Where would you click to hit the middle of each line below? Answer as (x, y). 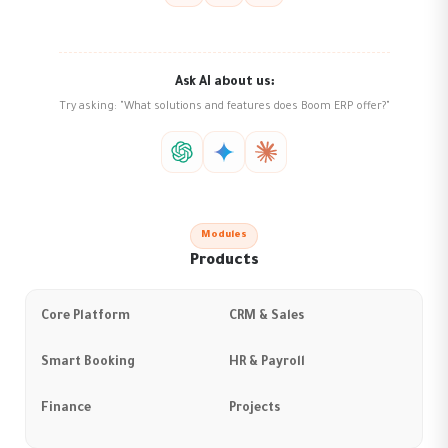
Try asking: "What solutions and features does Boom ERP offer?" (224, 107)
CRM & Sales (266, 317)
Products (224, 262)
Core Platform (85, 317)
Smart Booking (88, 363)
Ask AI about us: (224, 83)
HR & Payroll (267, 363)
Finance (66, 409)
